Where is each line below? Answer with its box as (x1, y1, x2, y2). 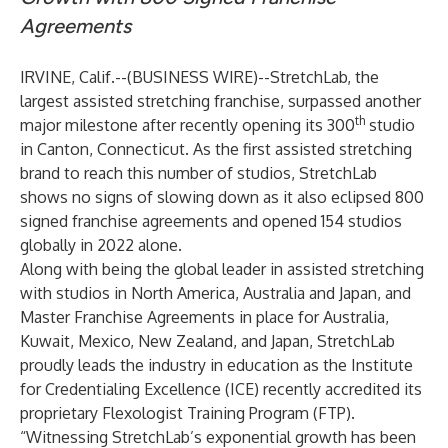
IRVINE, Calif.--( (20, 67, 132, 87)
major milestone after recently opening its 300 (20, 115, 355, 135)
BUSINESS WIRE (132, 67, 253, 87)
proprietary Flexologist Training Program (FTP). (20, 403, 355, 423)
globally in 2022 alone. (20, 235, 182, 255)
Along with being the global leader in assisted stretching (20, 259, 424, 279)
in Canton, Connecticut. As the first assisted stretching (20, 139, 412, 159)
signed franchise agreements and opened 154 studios (20, 211, 402, 231)
